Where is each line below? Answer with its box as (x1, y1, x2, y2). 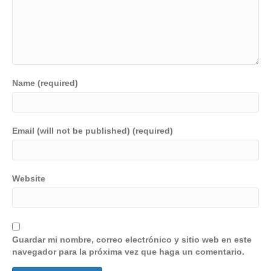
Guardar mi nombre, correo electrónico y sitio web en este (12, 234, 252, 244)
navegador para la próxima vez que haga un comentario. (12, 246, 244, 256)
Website (12, 173, 45, 183)
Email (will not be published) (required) (12, 125, 173, 135)
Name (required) (12, 77, 78, 88)
